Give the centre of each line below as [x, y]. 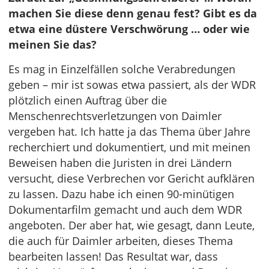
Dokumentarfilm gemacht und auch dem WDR [125, 210]
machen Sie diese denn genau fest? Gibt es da [133, 13]
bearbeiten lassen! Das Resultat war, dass [113, 256]
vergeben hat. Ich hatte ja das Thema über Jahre [129, 131]
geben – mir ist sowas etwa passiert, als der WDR [132, 85]
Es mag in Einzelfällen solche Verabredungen [122, 69]
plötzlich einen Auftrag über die [88, 100]
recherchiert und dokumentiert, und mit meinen [129, 147]
